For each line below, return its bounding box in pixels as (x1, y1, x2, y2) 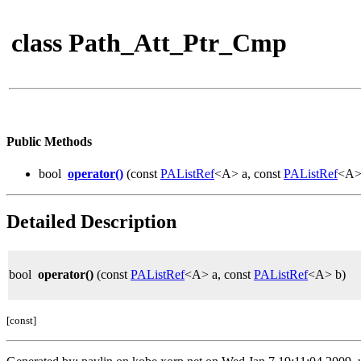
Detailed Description (6, 211, 176, 233)
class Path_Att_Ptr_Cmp (11, 28, 287, 58)
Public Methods (6, 135, 92, 149)
